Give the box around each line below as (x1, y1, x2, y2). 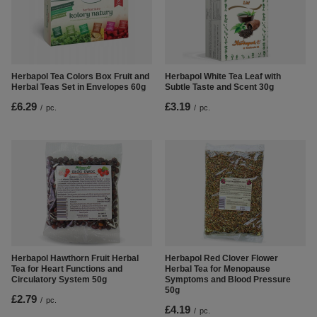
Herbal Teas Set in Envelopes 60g (11, 82, 146, 93)
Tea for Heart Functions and (11, 264, 122, 275)
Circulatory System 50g (11, 275, 107, 285)
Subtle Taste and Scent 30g (165, 82, 274, 93)
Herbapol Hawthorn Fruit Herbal (11, 253, 139, 264)
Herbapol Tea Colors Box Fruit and (11, 71, 149, 82)
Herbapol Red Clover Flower (165, 253, 278, 264)
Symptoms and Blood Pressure (165, 275, 291, 285)
